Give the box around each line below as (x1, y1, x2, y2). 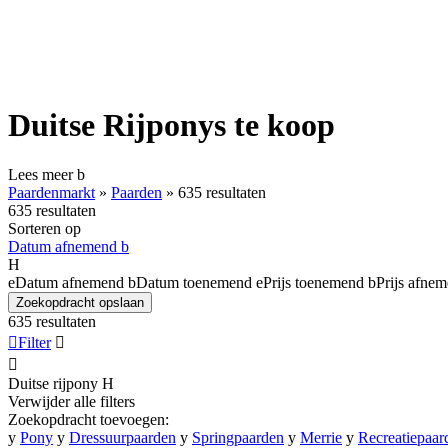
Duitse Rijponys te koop (8, 107, 335, 144)
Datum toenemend (136, 273, 252, 291)
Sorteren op (8, 219, 81, 237)
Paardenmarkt (8, 183, 95, 201)
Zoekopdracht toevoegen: (8, 410, 169, 428)
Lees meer (8, 165, 77, 183)
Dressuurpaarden (69, 428, 176, 446)
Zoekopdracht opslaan (16, 294, 144, 310)
